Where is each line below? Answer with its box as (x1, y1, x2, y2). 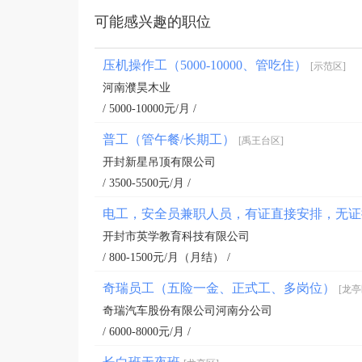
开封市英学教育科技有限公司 (103, 230, 250, 243)
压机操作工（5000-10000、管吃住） (103, 58, 310, 73)
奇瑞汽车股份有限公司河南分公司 (103, 305, 272, 318)
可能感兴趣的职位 (95, 14, 211, 31)
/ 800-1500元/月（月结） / (103, 251, 230, 264)
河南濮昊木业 (103, 82, 170, 95)
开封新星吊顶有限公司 (103, 156, 216, 169)
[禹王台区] (238, 135, 284, 147)
